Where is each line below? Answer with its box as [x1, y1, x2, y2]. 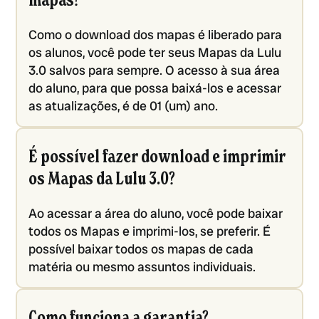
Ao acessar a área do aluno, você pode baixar [28, 205, 283, 222]
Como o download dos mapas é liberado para [28, 26, 283, 43]
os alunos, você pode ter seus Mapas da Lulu [28, 44, 282, 61]
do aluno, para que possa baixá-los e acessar [28, 80, 282, 97]
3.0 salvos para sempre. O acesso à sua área [28, 62, 281, 79]
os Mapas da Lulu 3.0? [28, 168, 176, 190]
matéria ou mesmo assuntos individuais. [28, 258, 256, 276]
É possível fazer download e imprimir [28, 146, 286, 168]
